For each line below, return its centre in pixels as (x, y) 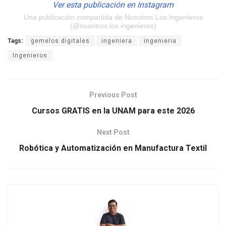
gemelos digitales (60, 41)
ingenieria (160, 41)
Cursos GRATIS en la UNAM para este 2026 (113, 111)
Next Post (113, 132)
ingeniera (117, 41)
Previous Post (113, 95)
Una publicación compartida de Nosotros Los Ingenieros (113, 17)
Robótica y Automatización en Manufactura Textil (113, 148)
